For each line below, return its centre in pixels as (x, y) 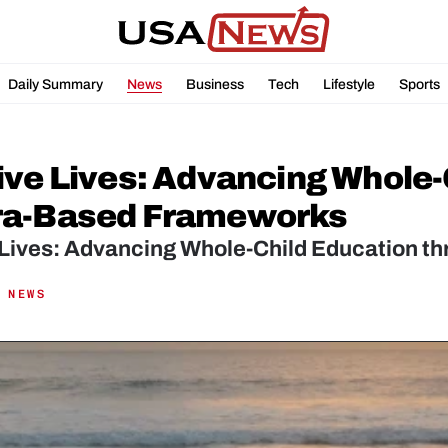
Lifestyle (349, 84)
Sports (419, 84)
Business (215, 84)
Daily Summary (55, 84)
